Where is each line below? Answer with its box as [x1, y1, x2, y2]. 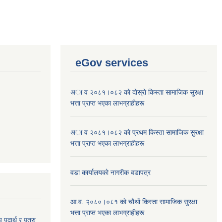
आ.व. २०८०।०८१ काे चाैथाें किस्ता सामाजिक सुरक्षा [70, 197, 197, 206]
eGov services [75, 56, 148, 69]
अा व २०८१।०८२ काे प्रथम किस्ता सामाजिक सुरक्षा [70, 128, 204, 136]
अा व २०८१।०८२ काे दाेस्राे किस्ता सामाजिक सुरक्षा [70, 88, 203, 96]
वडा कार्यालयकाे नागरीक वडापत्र [70, 168, 151, 176]
